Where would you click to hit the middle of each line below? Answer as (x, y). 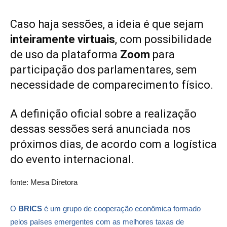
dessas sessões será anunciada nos (100, 129)
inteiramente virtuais (63, 39)
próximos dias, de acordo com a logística (113, 144)
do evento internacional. (72, 159)
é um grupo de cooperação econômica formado (121, 208)
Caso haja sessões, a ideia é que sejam (107, 24)
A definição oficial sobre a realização (103, 113)
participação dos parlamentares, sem (104, 69)
